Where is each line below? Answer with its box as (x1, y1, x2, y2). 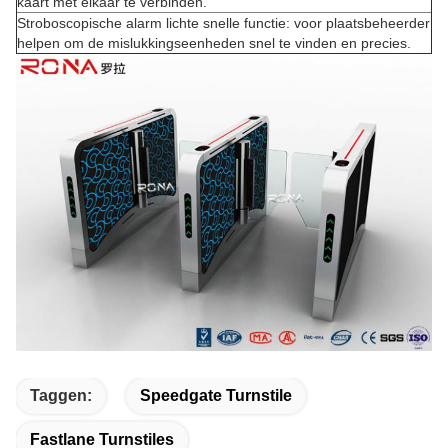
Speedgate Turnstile (140, 386, 292, 404)
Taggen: (30, 386, 92, 404)
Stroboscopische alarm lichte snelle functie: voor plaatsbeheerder (17, 15, 430, 31)
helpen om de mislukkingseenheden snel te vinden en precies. (17, 35, 411, 51)
